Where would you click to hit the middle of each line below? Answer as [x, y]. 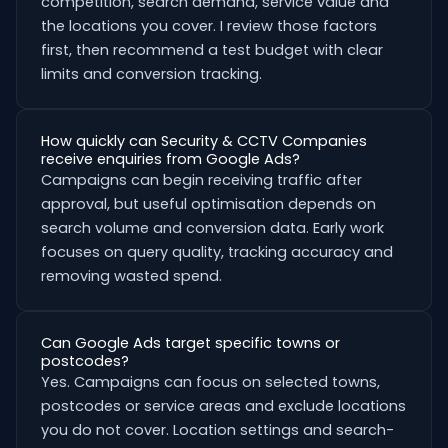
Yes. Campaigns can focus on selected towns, [210, 382]
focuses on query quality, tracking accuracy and [217, 252]
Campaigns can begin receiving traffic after [201, 180]
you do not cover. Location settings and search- [217, 430]
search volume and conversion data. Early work [212, 228]
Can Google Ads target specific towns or [190, 343]
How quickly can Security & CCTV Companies [204, 141]
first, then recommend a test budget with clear [212, 50]
